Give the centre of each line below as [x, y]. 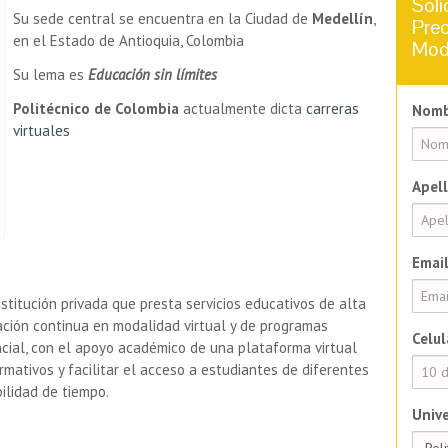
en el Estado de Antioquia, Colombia [128, 41]
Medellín [342, 19]
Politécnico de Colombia [96, 109]
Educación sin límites [152, 75]
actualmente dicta [242, 109]
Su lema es [50, 75]
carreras [332, 109]
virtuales [41, 131]
